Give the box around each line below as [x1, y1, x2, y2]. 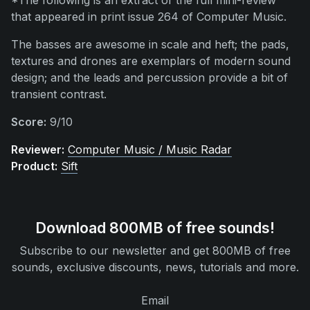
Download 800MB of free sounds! [35, 219, 275, 237]
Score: [11, 115, 46, 129]
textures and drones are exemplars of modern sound [11, 54, 291, 68]
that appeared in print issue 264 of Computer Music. [11, 10, 286, 24]
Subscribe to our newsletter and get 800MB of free [19, 244, 291, 257]
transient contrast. [11, 87, 107, 101]
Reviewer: [11, 143, 64, 156]
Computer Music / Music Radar [68, 143, 232, 156]
